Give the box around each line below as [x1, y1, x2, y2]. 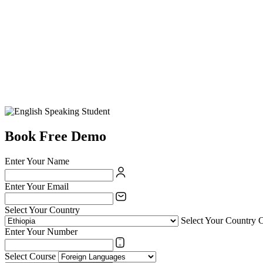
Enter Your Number [5, 227, 77, 237]
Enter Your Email [5, 181, 69, 192]
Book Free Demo [5, 129, 106, 144]
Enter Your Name [5, 156, 69, 167]
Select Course [5, 251, 56, 262]
